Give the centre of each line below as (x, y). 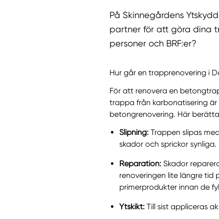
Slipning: (134, 132)
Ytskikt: (132, 206)
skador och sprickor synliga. (168, 144)
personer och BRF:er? (154, 44)
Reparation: (140, 163)
